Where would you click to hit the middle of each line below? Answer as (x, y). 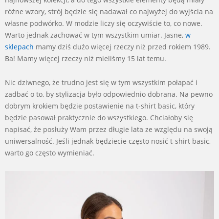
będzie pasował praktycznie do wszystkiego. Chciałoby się (99, 118)
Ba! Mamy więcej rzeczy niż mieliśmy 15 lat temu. (86, 59)
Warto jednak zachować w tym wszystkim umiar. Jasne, (95, 35)
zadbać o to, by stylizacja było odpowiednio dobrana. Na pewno (109, 94)
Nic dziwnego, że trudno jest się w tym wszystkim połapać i (101, 83)
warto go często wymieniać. (50, 153)
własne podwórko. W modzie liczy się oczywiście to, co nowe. (104, 23)
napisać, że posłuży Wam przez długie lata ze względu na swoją (109, 130)
